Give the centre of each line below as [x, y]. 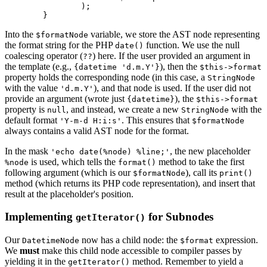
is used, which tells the [73, 162]
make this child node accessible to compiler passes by [141, 251]
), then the [180, 66]
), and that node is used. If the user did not [172, 88]
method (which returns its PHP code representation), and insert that [130, 183]
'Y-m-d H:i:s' [91, 120]
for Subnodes [179, 217]
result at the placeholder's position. [69, 194]
